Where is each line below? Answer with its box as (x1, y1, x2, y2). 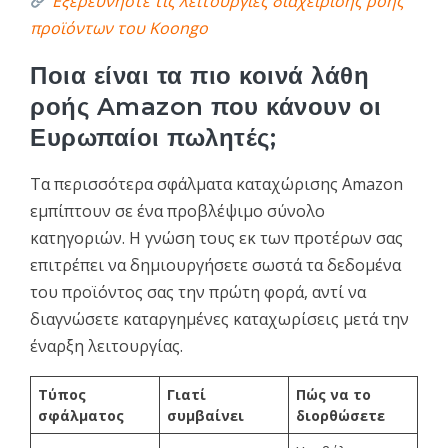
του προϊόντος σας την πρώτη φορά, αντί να (30, 280, 366, 303)
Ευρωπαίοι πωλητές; (30, 122, 277, 152)
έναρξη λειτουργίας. (30, 334, 183, 357)
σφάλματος (38, 405, 124, 425)
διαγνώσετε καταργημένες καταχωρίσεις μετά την (30, 307, 409, 330)
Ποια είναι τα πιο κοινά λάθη (30, 60, 370, 90)
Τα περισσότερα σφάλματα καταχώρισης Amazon (30, 172, 403, 195)
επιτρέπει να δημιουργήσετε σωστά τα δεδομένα (30, 253, 401, 276)
